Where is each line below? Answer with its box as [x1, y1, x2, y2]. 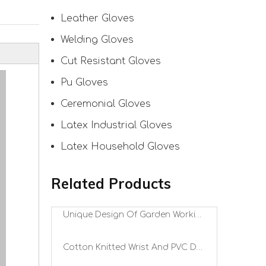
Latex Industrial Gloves [61, 120, 172, 131]
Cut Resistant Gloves [61, 56, 161, 66]
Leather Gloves [61, 13, 134, 24]
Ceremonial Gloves [61, 99, 151, 109]
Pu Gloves [61, 77, 108, 88]
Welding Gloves [61, 34, 134, 45]
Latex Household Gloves [61, 141, 180, 152]
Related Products [51, 175, 171, 192]
